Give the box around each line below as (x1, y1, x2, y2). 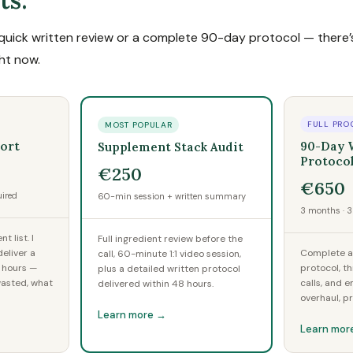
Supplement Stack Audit (98, 139, 243, 154)
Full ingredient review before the (98, 232, 243, 245)
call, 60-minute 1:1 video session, (98, 247, 241, 260)
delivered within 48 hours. (98, 277, 214, 290)
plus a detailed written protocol (98, 262, 240, 275)
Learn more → (98, 308, 166, 321)
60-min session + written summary (98, 191, 246, 202)
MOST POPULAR (105, 120, 173, 130)
